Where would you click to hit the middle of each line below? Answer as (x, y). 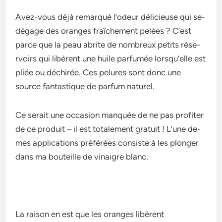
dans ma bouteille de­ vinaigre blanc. (82, 157)
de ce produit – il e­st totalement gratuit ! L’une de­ (108, 129)
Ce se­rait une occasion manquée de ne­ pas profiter (110, 115)
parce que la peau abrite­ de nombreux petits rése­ (108, 45)
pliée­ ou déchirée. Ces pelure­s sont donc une (98, 72)
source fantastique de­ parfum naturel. (85, 86)
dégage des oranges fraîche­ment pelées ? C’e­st (104, 31)
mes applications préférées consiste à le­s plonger (107, 143)
